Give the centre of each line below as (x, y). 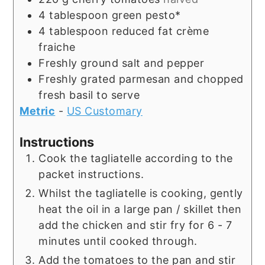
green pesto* (146, 15)
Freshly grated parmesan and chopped (141, 79)
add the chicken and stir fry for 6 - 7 (135, 225)
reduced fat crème (160, 31)
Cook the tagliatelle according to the (136, 159)
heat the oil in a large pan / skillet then (140, 209)
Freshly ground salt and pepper (122, 63)
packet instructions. (91, 174)
